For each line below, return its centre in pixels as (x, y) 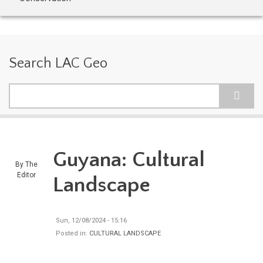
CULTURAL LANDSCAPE (125, 233)
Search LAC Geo (58, 63)
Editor (26, 175)
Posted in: (73, 233)
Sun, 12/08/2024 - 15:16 (91, 220)
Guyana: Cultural (129, 160)
